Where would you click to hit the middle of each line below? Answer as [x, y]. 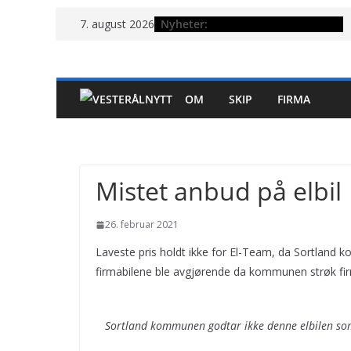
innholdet [84, 62]
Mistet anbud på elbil [219, 191]
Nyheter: [184, 24]
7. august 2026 [117, 24]
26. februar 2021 [142, 224]
